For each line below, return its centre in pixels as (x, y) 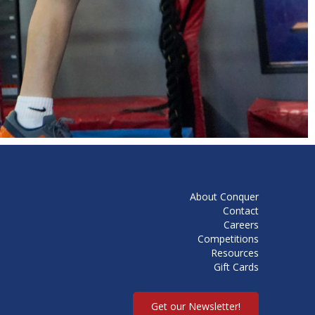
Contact (241, 210)
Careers (241, 224)
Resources (235, 252)
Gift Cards (236, 266)
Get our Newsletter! (196, 306)
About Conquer (224, 196)
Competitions (228, 238)
